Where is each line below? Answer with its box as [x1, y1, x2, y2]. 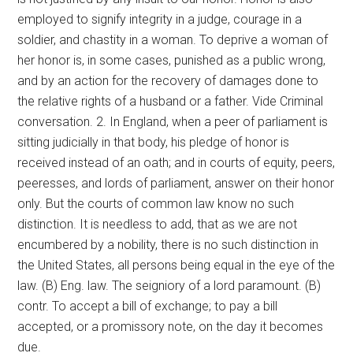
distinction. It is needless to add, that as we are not [17, 217, 298, 232]
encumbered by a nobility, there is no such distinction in [17, 237, 319, 252]
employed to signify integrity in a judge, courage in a [17, 12, 303, 27]
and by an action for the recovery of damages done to [17, 73, 319, 88]
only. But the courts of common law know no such [17, 196, 295, 211]
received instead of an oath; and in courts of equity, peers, [17, 155, 336, 170]
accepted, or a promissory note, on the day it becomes [17, 319, 324, 334]
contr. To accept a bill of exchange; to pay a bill [17, 299, 278, 314]
